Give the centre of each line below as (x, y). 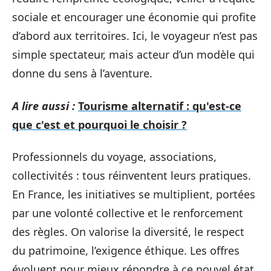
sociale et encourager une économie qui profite (134, 17)
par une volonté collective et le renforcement (128, 213)
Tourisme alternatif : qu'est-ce (160, 106)
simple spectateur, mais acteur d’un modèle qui (133, 54)
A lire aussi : (44, 106)
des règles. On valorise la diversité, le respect (128, 232)
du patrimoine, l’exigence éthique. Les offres (126, 250)
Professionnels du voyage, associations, (114, 157)
